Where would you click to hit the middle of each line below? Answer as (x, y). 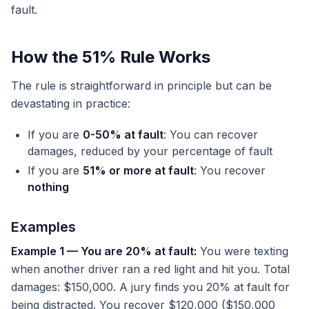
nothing (48, 187)
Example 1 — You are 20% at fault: (104, 251)
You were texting (242, 251)
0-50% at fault (123, 134)
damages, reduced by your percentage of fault (150, 151)
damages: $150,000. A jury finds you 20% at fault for (150, 287)
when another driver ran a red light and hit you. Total (150, 269)
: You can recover (211, 134)
